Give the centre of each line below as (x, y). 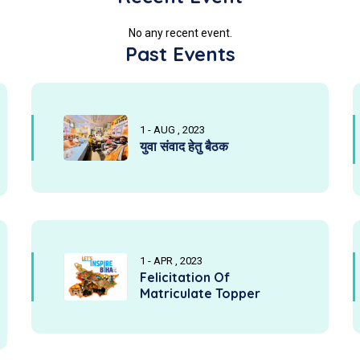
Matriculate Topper (200, 293)
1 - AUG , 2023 (172, 130)
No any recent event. (180, 33)
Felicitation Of (185, 277)
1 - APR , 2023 (171, 261)
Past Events (180, 54)
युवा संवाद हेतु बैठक (184, 147)
